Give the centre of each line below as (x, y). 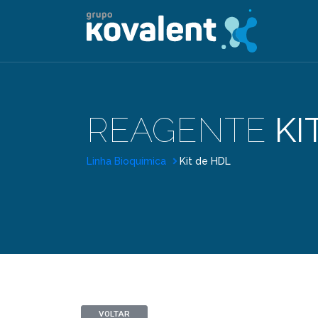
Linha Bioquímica (128, 161)
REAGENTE (181, 130)
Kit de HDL (205, 161)
